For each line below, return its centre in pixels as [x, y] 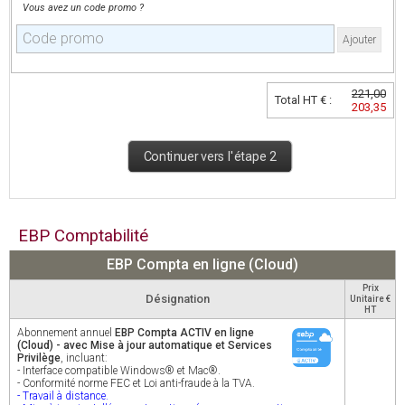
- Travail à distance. [63, 396]
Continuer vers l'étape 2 [210, 156]
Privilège [39, 358]
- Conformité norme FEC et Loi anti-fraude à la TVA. [136, 383]
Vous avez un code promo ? [83, 8]
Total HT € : [306, 100]
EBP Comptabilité [83, 236]
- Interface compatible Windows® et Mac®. [119, 371]
